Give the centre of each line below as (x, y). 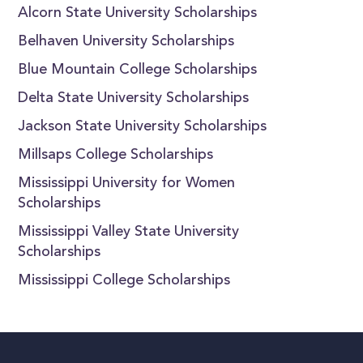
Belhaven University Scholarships (126, 42)
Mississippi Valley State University (129, 233)
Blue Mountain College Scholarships (138, 70)
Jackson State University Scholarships (143, 127)
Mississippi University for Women (127, 184)
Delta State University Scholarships (134, 99)
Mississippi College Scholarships (124, 281)
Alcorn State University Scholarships (138, 14)
